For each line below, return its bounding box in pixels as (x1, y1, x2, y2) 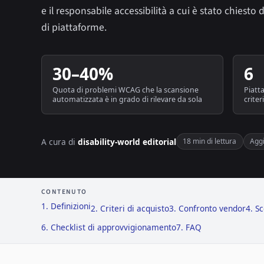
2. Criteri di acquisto (91, 203, 169, 214)
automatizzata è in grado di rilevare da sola (52, 94, 202, 105)
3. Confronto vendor (169, 203, 246, 214)
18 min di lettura (183, 136, 237, 147)
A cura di (41, 136, 78, 147)
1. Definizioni (41, 200, 91, 212)
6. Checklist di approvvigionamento (41, 222, 176, 233)
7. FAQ (176, 222, 202, 233)
